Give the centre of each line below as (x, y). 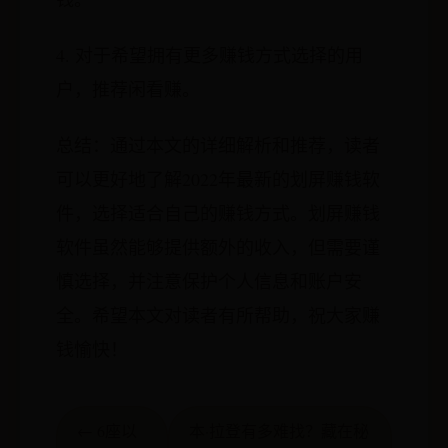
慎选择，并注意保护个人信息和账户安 (209, 281)
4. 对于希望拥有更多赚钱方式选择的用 (209, 55)
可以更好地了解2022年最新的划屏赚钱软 (218, 179)
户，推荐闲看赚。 (128, 89)
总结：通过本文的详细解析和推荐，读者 (218, 145)
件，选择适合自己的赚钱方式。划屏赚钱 (218, 213)
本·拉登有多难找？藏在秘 (279, 430)
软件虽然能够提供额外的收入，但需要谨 (218, 247)
